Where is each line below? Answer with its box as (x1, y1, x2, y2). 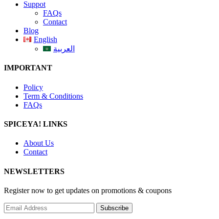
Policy (23, 83, 43, 91)
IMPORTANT (4, 64, 52, 72)
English (33, 35, 57, 44)
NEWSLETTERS (4, 167, 65, 175)
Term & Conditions (23, 91, 83, 100)
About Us (23, 139, 54, 148)
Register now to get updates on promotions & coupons (4, 186, 172, 195)
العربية (53, 44, 75, 53)
